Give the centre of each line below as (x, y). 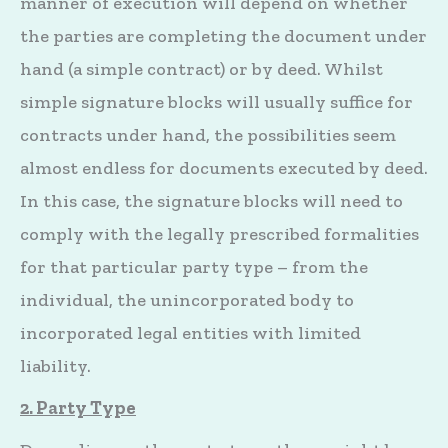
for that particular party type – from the (194, 266)
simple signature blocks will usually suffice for (216, 101)
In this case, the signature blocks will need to (211, 200)
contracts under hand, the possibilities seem (208, 134)
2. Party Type (78, 407)
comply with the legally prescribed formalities (219, 233)
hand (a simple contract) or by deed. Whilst (201, 68)
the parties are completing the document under (223, 35)
